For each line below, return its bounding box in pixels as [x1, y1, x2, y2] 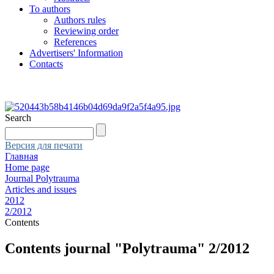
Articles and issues [5, 184, 76, 194]
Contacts [29, 59, 63, 69]
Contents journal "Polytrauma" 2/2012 [5, 240, 250, 256]
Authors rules [54, 15, 106, 25]
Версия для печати [5, 140, 83, 150]
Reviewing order [54, 26, 119, 36]
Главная [5, 151, 38, 161]
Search [5, 113, 31, 123]
